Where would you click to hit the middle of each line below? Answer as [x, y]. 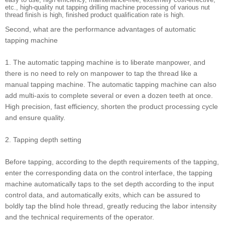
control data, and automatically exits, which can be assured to [103, 195]
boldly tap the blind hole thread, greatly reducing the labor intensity [111, 206]
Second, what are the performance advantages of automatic [100, 29]
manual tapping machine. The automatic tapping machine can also [111, 85]
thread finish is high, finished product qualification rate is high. [95, 15]
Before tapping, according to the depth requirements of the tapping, [112, 162]
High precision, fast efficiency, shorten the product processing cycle [111, 107]
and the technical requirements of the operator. [80, 217]
